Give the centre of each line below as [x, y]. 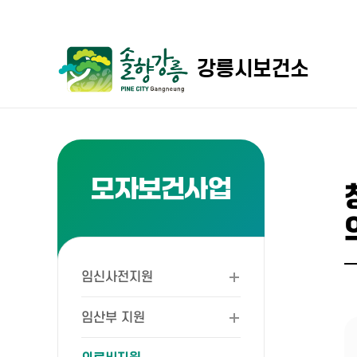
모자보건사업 [161, 191]
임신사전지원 [117, 277]
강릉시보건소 [253, 69]
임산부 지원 [113, 318]
